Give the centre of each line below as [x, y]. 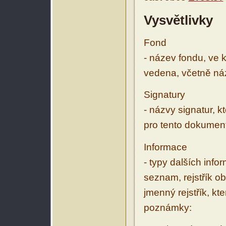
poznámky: [167, 207]
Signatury [164, 95]
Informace [165, 147]
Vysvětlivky [178, 20]
